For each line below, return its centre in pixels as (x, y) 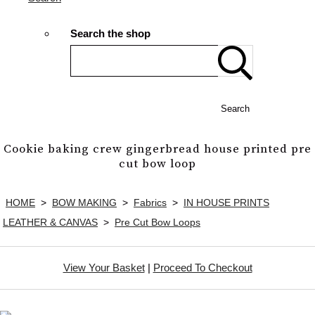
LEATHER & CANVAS (50, 222)
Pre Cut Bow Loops (157, 222)
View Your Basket (104, 267)
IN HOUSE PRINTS (226, 202)
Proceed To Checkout (202, 267)
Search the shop (110, 34)
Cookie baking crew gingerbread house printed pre (157, 149)
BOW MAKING (84, 202)
